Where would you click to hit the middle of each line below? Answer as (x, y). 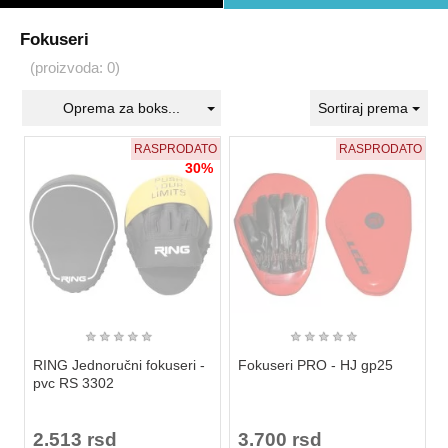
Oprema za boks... (121, 108)
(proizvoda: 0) (75, 67)
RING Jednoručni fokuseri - (119, 364)
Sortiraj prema (365, 108)
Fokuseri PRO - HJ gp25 (315, 364)
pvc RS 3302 (73, 382)
